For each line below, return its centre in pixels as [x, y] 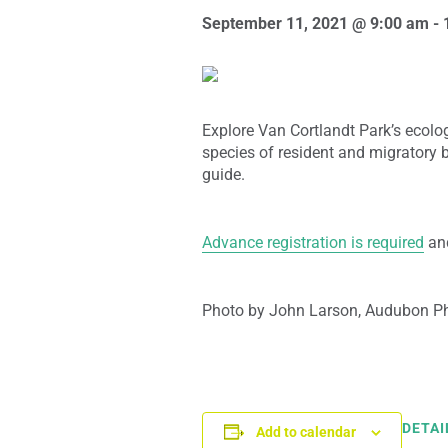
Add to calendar [305, 432]
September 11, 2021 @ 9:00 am [315, 23]
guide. [223, 174]
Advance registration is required [313, 242]
